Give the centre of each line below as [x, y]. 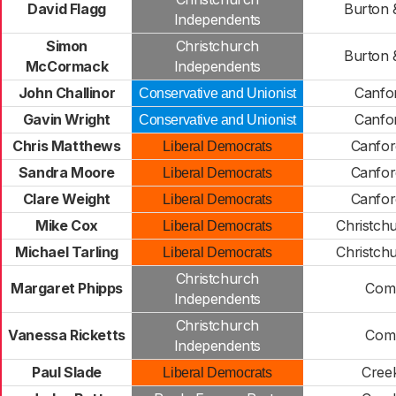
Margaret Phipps [67, 288]
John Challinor [67, 93]
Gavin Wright [67, 119]
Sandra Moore [67, 172]
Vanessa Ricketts [67, 335]
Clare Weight [67, 199]
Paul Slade [67, 372]
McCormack [67, 66]
